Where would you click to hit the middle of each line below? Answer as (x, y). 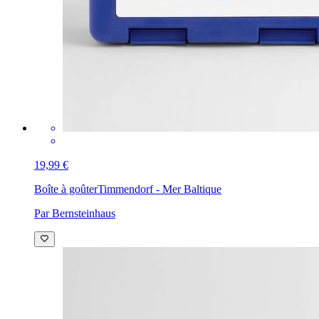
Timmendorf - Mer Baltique (159, 189)
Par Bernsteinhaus (75, 214)
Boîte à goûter (66, 189)
